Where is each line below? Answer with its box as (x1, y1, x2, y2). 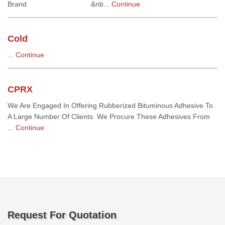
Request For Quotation (8, 209, 117, 220)
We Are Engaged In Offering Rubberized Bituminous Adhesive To (8, 101, 213, 109)
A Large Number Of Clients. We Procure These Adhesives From (8, 113, 210, 121)
